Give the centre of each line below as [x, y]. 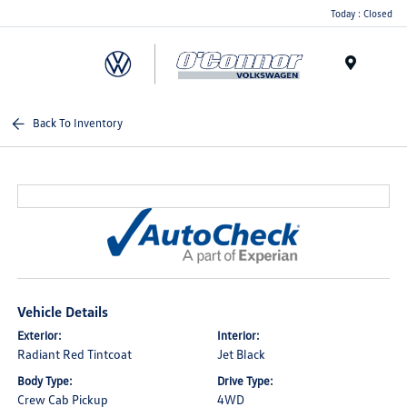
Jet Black [241, 354]
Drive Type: [245, 381]
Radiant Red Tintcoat [75, 354]
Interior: [238, 335]
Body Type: [45, 381]
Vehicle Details [63, 312]
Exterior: [40, 335]
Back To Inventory [78, 123]
